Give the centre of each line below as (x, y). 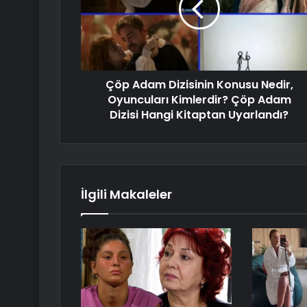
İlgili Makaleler (126, 195)
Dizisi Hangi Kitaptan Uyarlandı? (199, 115)
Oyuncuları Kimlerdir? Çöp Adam (199, 100)
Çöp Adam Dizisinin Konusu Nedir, (199, 85)
